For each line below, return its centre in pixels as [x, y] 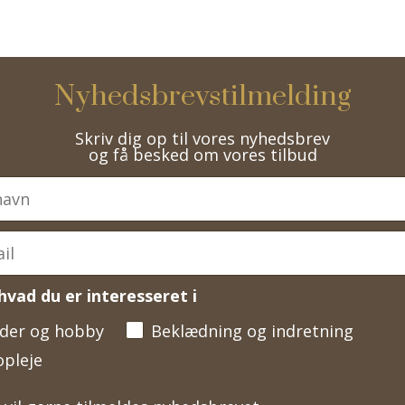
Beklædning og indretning [252, 330]
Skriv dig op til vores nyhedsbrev [202, 138]
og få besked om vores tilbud [202, 154]
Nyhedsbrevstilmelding [202, 96]
